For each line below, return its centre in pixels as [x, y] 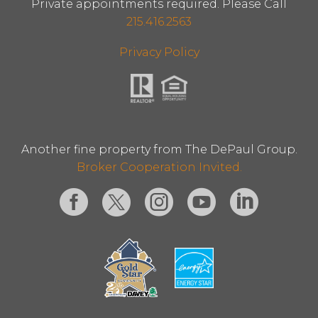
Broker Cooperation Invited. [159, 167]
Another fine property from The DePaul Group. [159, 149]
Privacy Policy [159, 53]
